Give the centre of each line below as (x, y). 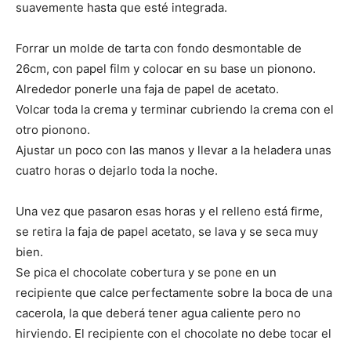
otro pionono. (53, 130)
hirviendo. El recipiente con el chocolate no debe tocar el (174, 333)
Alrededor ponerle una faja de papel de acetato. (147, 89)
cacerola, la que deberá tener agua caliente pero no (158, 313)
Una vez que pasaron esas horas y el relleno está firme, (169, 211)
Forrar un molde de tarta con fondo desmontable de (159, 48)
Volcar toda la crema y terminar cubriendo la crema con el (175, 109)
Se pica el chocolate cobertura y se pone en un (146, 272)
